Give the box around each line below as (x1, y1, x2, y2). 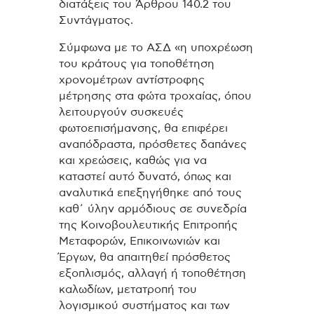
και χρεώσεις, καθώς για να (59, 155, 207, 167)
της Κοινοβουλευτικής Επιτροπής (59, 219, 238, 231)
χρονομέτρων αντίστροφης (59, 74, 205, 86)
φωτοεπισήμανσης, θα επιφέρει (59, 123, 228, 135)
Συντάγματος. (59, 15, 133, 27)
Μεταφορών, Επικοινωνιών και (59, 235, 220, 247)
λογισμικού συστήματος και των (59, 300, 230, 312)
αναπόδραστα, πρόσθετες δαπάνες (59, 139, 247, 151)
